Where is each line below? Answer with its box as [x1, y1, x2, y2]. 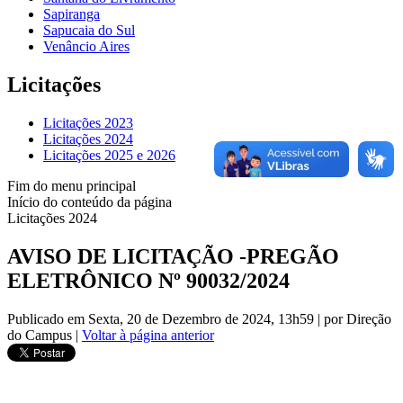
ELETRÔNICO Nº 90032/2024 [7, 269, 290, 293]
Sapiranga [43, 6, 100, 22]
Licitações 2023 [43, 115, 133, 131]
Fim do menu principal [7, 178, 136, 194]
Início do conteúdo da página [7, 194, 172, 210]
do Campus [7, 327, 76, 343]
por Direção [324, 310, 391, 327]
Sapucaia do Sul [43, 22, 135, 39]
